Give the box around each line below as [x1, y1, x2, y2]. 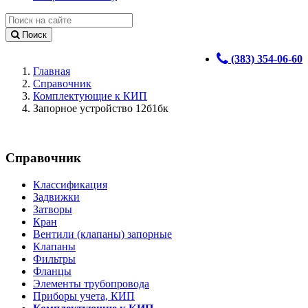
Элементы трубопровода [33, 278, 149, 290]
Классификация [33, 179, 107, 191]
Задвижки [33, 191, 80, 203]
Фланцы [33, 265, 71, 278]
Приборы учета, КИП [33, 290, 135, 302]
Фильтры [33, 253, 76, 265]
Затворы [33, 203, 72, 216]
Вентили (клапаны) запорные [33, 228, 172, 241]
